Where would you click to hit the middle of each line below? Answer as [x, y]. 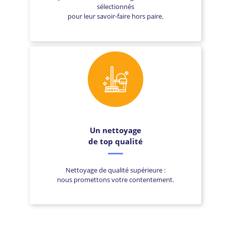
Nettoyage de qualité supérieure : [116, 170]
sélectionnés [116, 7]
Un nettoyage [116, 130]
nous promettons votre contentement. [116, 179]
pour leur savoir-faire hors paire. [116, 16]
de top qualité [116, 141]
